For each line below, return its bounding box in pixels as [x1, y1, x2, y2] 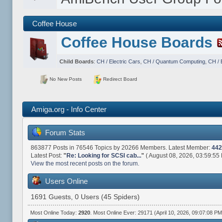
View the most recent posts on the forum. [30, 160, 139, 167]
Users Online [45, 177, 88, 186]
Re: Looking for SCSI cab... [66, 152, 141, 159]
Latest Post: [30, 152, 63, 159]
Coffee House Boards [61, 33, 213, 51]
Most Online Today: [30, 209, 78, 216]
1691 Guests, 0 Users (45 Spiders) [31, 193, 140, 201]
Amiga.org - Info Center [31, 105, 107, 113]
